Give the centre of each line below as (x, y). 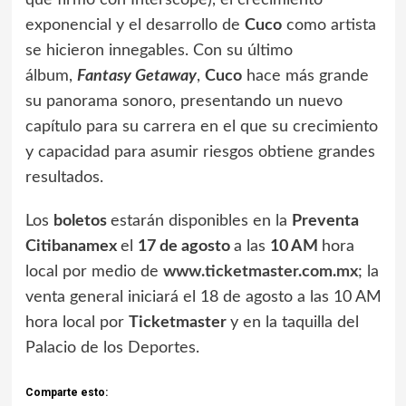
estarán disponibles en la (201, 222)
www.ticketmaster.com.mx (260, 272)
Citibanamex (72, 247)
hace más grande (305, 77)
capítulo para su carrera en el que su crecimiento (201, 127)
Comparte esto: (66, 393)
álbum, (51, 77)
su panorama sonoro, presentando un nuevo (184, 102)
